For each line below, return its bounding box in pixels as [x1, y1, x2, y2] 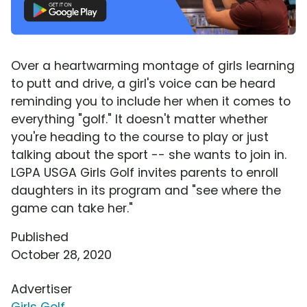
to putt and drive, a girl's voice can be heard [11, 75, 275, 92]
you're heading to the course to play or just [11, 128, 269, 145]
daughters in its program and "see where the [11, 182, 281, 199]
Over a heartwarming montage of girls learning [11, 57, 295, 74]
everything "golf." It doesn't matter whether [11, 110, 268, 127]
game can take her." [11, 199, 133, 217]
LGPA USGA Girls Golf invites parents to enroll [11, 164, 278, 181]
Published [11, 228, 69, 245]
